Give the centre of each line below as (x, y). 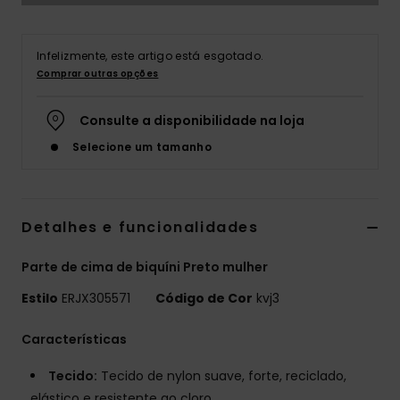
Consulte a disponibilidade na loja (192, 121)
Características (74, 340)
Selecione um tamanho (142, 147)
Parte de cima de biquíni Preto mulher (145, 267)
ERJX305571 (96, 299)
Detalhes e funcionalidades (140, 228)
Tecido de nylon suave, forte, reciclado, (222, 376)
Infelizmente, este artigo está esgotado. (150, 56)
